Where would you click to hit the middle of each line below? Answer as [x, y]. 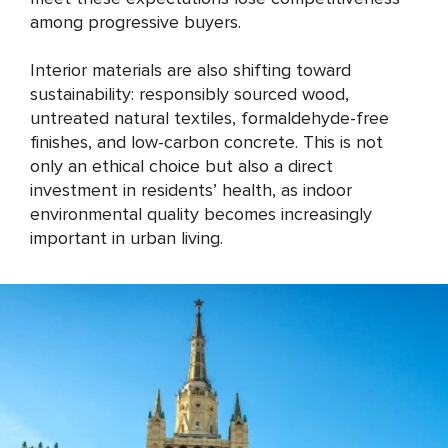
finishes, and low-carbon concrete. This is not [206, 142]
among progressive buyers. [135, 22]
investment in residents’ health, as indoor [191, 190]
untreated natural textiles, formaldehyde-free [209, 118]
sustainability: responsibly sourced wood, [189, 94]
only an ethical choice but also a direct [181, 166]
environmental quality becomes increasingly [201, 214]
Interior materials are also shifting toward [190, 70]
